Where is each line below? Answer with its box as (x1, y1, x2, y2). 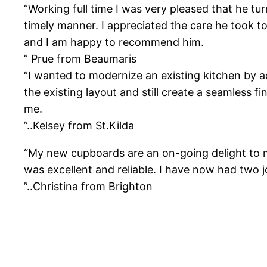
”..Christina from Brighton (24, 180, 153, 193)
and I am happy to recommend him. (24, 36, 204, 49)
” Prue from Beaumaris (24, 52, 136, 66)
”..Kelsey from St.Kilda (24, 119, 134, 132)
